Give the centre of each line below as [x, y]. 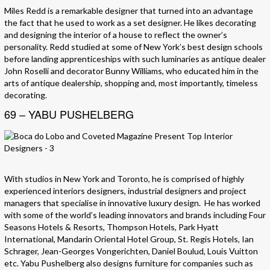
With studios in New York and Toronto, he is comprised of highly [124, 179]
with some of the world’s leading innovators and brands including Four [135, 215]
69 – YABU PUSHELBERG [69, 114]
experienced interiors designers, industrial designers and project [125, 191]
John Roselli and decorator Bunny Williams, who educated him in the [131, 71]
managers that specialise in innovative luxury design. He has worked [132, 203]
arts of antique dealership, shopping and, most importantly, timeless [131, 83]
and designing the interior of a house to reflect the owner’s [116, 35]
